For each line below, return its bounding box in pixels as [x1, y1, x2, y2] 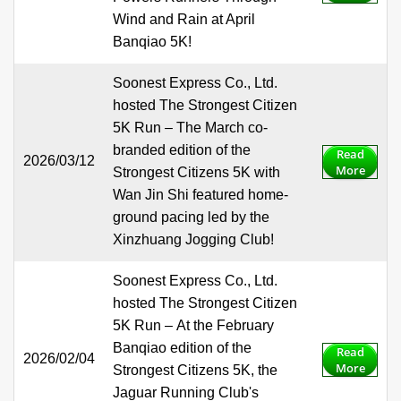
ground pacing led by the [113, 209, 269, 226]
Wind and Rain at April [113, 12, 255, 28]
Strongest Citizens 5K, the [113, 363, 277, 379]
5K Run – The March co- [113, 120, 268, 136]
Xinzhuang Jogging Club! [113, 232, 274, 248]
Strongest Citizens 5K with [113, 165, 280, 181]
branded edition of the [113, 142, 251, 158]
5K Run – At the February [113, 318, 274, 334]
